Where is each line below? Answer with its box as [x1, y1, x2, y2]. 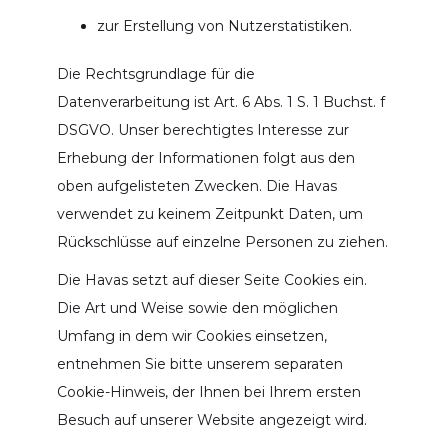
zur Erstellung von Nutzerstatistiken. [96, 16, 352, 35]
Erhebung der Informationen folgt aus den [56, 148, 355, 167]
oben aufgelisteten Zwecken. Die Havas [56, 176, 337, 195]
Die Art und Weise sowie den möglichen [56, 298, 338, 317]
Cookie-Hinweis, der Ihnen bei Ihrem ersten [56, 382, 361, 401]
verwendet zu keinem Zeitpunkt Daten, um [56, 204, 363, 223]
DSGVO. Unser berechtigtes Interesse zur [56, 120, 349, 139]
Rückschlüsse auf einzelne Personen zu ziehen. [56, 232, 388, 251]
